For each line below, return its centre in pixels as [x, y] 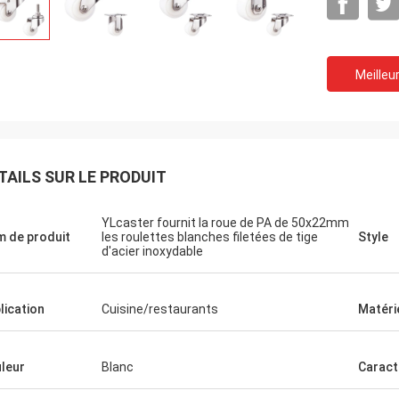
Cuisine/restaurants [160, 309]
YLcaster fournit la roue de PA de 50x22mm [225, 223]
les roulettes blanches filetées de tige [210, 237]
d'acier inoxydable [152, 251]
